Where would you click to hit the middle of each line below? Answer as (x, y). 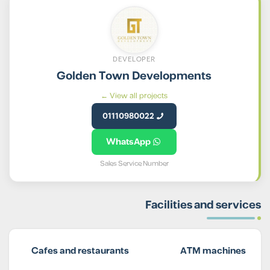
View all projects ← (139, 96)
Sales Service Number (134, 164)
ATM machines (213, 251)
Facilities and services (203, 205)
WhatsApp (128, 142)
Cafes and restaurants (80, 251)
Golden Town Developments (134, 76)
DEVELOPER (134, 60)
